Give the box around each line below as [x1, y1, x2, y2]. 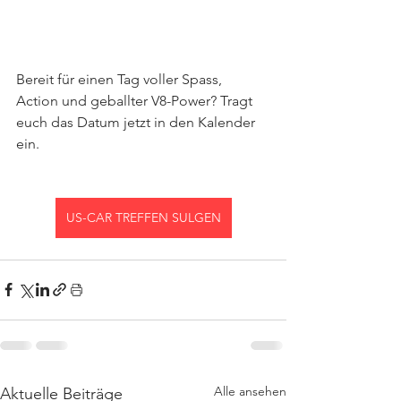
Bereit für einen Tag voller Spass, [16, 70, 226, 88]
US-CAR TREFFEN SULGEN [65, 209, 221, 226]
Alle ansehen [214, 382, 286, 399]
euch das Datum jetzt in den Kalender [16, 113, 259, 131]
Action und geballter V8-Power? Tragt [16, 91, 256, 109]
